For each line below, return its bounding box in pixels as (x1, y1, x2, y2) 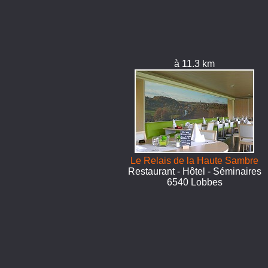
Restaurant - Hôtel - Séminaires (127, 166, 261, 176)
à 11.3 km (174, 59, 215, 69)
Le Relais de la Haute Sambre (130, 156, 259, 166)
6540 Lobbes (166, 177, 223, 187)
